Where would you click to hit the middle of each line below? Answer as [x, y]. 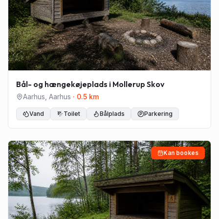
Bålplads [112, 114]
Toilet [72, 114]
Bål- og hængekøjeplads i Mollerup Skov [90, 84]
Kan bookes [181, 153]
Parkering [158, 114]
